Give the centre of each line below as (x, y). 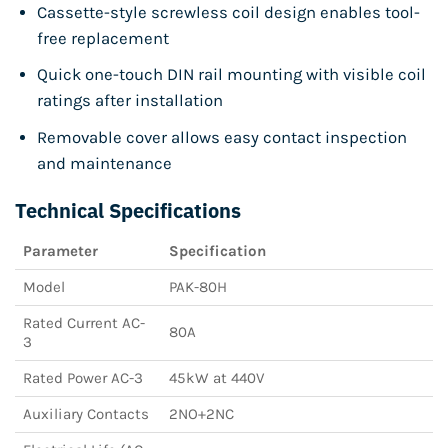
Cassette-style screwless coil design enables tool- (228, 13)
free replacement (102, 39)
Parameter (60, 251)
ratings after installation (129, 101)
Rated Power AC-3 (83, 378)
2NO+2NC (201, 414)
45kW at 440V (217, 378)
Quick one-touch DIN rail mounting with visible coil (231, 75)
